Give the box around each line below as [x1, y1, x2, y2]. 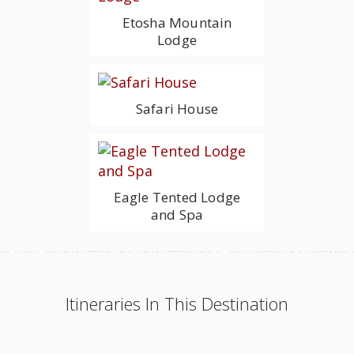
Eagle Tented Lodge [113, 188, 241, 206]
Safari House [135, 100, 219, 118]
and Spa [150, 205, 204, 224]
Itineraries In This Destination [66, 292, 288, 315]
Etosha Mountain [122, 13, 232, 32]
